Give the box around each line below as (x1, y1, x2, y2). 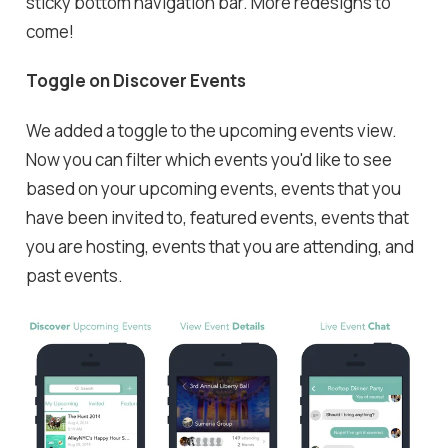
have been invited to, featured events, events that (26, 205, 410, 229)
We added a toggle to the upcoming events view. (26, 118, 398, 142)
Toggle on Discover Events (26, 69, 247, 93)
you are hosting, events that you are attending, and (26, 234, 415, 258)
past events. (26, 263, 124, 287)
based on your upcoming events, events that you (26, 176, 402, 200)
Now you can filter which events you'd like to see (26, 147, 393, 171)
